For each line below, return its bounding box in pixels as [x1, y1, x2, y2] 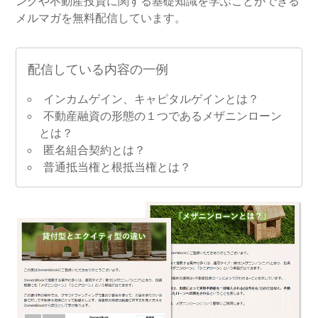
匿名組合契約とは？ [43, 143, 146, 157]
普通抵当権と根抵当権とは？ [43, 160, 192, 174]
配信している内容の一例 [28, 62, 169, 77]
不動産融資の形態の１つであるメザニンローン [43, 109, 283, 123]
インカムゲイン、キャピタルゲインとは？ [43, 92, 260, 106]
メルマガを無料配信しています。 [16, 11, 187, 25]
